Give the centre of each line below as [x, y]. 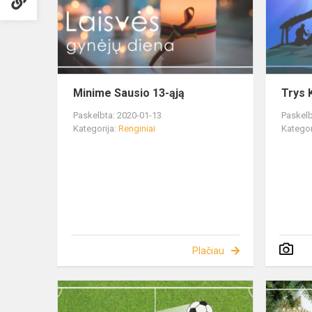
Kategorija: [96, 129]
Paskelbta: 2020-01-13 [117, 116]
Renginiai [137, 129]
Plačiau [208, 251]
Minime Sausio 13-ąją [129, 93]
